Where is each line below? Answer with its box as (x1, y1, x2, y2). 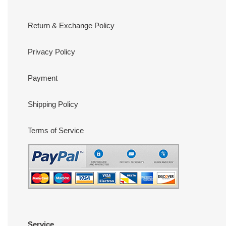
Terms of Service (28, 126, 84, 135)
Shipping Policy (28, 100, 78, 108)
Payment (28, 74, 58, 82)
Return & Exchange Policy (28, 21, 115, 30)
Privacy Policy (28, 47, 75, 56)
